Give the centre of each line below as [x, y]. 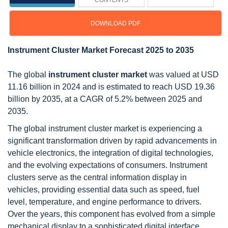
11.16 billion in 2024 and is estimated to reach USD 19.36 [111, 87]
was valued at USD [183, 75]
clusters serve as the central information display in [97, 177]
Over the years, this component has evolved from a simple [111, 214]
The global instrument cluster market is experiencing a [105, 129]
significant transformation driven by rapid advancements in [112, 141]
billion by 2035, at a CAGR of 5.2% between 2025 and [105, 99]
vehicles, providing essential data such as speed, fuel [104, 190]
